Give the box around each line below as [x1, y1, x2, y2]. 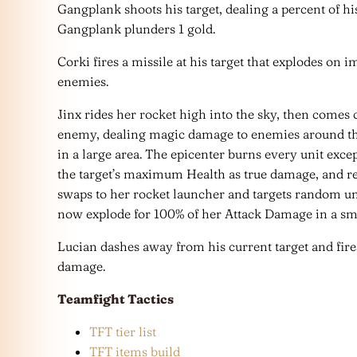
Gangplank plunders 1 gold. [57, 20, 215, 37]
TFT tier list [89, 323, 156, 339]
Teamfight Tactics [57, 290, 174, 307]
